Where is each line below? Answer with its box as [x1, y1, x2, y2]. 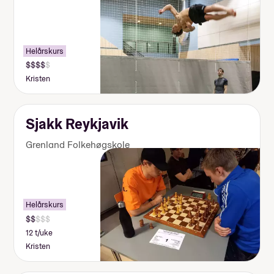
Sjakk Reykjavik [26, 114, 129, 134]
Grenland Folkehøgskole [26, 138, 130, 152]
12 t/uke [26, 227, 53, 238]
